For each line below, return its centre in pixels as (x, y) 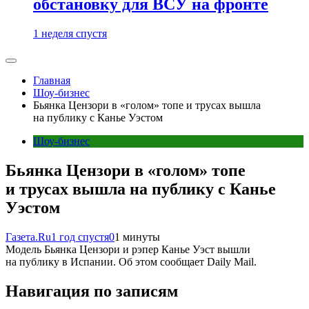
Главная (52, 80)
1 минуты (137, 237)
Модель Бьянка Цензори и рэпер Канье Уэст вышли (128, 249)
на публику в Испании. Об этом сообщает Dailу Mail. (131, 261)
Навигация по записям (92, 291)
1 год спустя (80, 237)
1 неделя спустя (70, 33)
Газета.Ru (28, 237)
